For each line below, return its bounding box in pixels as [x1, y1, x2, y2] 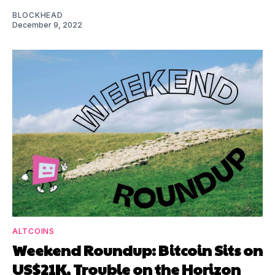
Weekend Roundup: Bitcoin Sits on [12, 239, 263, 260]
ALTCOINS [12, 226, 55, 236]
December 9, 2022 [12, 20, 82, 29]
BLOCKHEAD [12, 10, 63, 20]
